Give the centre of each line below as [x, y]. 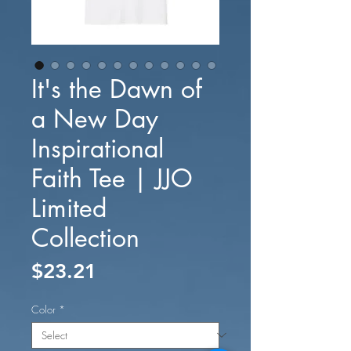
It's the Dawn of [117, 89]
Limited [69, 208]
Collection [85, 237]
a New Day [95, 118]
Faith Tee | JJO [112, 178]
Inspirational [98, 148]
